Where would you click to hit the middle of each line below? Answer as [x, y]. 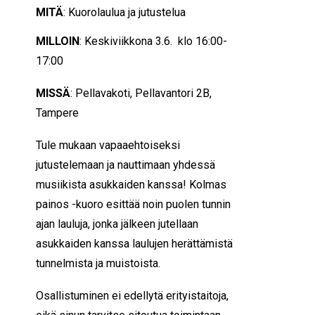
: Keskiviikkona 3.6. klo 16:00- [153, 41]
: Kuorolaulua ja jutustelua [124, 12]
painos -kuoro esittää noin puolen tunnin [133, 204]
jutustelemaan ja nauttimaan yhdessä [126, 165]
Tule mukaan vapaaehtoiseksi [108, 145]
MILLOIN [58, 41]
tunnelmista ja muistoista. [98, 263]
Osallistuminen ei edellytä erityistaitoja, [132, 296]
